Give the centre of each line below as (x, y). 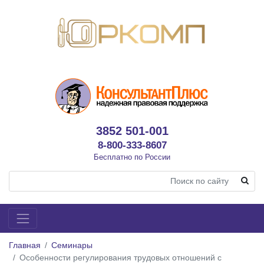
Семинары (72, 245)
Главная (25, 245)
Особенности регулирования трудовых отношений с (121, 257)
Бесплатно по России (132, 157)
